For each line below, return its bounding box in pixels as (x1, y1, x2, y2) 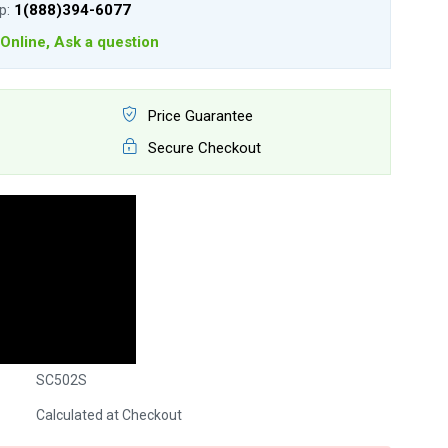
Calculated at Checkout (35, 407, 182, 423)
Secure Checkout (143, 139, 261, 157)
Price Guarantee (143, 107, 253, 125)
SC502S (35, 372, 87, 388)
